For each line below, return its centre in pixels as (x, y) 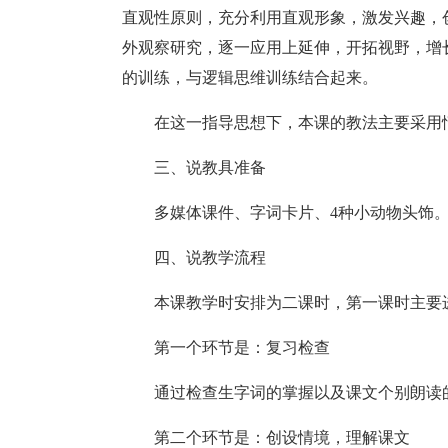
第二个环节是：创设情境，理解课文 (282, 437)
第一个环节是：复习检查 (242, 347)
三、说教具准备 (210, 167)
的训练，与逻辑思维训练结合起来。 (250, 77)
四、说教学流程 (210, 257)
